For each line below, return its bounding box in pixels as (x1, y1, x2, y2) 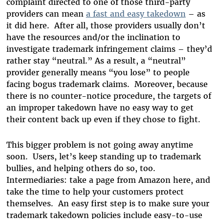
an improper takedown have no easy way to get (6, 103, 194, 113)
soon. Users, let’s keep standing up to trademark (6, 152, 201, 162)
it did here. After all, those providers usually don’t (6, 21, 205, 31)
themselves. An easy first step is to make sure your (6, 198, 209, 209)
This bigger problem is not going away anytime (6, 140, 193, 150)
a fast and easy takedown (86, 9, 186, 19)
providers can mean (6, 9, 86, 19)
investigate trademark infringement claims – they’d (6, 44, 212, 54)
